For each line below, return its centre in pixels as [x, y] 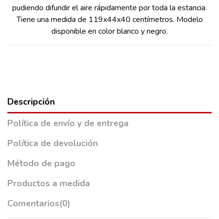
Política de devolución [53, 143]
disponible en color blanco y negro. [109, 32]
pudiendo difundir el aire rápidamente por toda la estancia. [109, 8]
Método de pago [41, 163]
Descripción [31, 102]
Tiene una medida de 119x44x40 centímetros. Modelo [109, 20]
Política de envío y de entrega [68, 123]
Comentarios [33, 203]
